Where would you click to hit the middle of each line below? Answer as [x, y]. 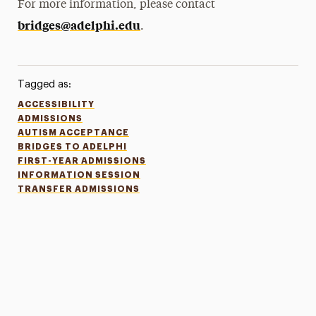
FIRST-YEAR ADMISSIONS [81, 161]
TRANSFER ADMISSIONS [78, 189]
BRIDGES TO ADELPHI [72, 147]
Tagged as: [44, 84]
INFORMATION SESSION [79, 175]
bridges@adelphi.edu [79, 25]
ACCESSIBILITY [56, 104]
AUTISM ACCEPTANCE [73, 133]
